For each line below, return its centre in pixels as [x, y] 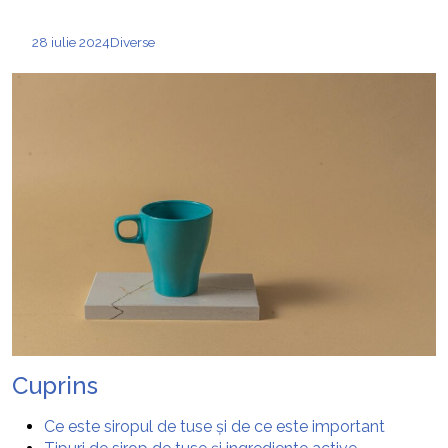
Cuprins [55, 385]
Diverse [132, 42]
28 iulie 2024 [71, 42]
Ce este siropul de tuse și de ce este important [214, 426]
